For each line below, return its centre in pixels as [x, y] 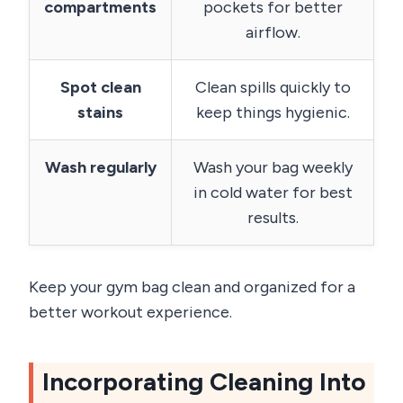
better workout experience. [130, 312]
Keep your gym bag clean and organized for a [192, 287]
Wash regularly [100, 167]
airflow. [273, 32]
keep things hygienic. [273, 112]
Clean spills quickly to [273, 87]
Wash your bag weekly [273, 167]
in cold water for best [273, 192]
